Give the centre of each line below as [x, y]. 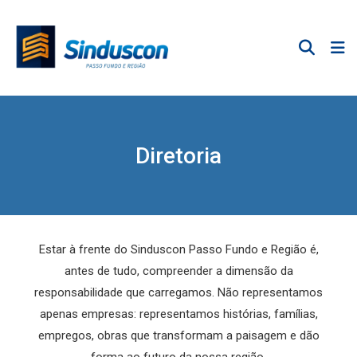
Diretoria [178, 155]
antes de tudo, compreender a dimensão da [178, 271]
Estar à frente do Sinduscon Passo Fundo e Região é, [178, 249]
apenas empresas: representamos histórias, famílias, [178, 314]
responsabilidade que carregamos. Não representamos [178, 292]
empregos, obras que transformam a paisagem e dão [178, 335]
